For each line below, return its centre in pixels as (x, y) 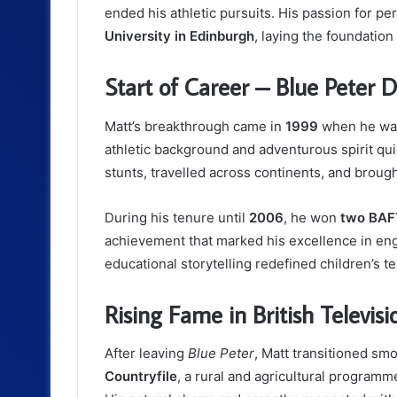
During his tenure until (177, 217)
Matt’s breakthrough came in (195, 126)
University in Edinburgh (179, 36)
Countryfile (141, 377)
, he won (312, 217)
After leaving (146, 354)
